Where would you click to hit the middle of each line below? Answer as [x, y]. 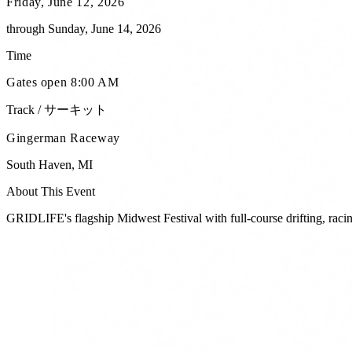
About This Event [51, 191]
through [27, 28]
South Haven [39, 164]
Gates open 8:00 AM [63, 82]
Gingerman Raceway [63, 137]
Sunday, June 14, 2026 [104, 28]
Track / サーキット [57, 109]
